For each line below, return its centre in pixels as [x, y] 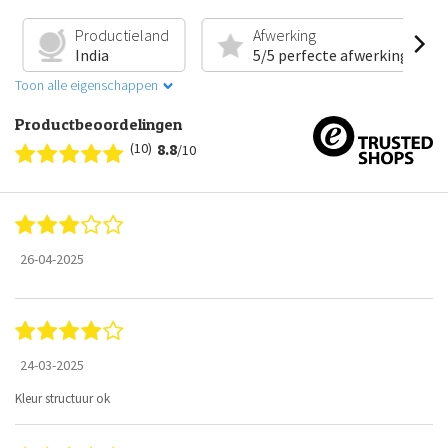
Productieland [122, 35]
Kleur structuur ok [62, 399]
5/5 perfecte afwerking [331, 55]
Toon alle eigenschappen [86, 85]
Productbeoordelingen [98, 124]
